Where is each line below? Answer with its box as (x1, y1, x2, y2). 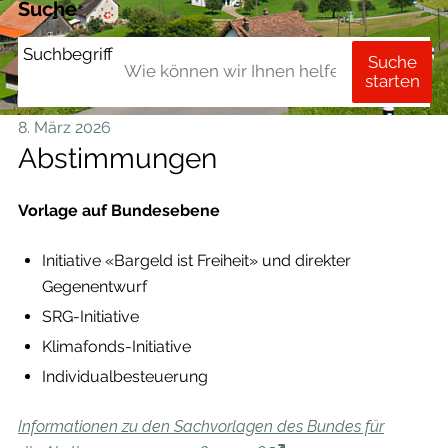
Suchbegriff (22, 43, 113, 64)
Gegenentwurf (41, 277, 147, 296)
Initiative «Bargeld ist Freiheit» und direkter (41, 251, 351, 270)
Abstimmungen (17, 142, 217, 175)
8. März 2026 (17, 118, 111, 137)
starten (364, 71, 420, 92)
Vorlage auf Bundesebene (17, 201, 220, 220)
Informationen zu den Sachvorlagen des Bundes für (17, 417, 384, 436)
